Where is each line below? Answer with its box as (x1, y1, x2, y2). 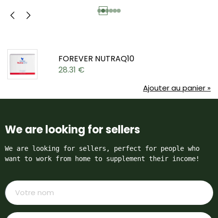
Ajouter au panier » (143, 82, 211, 93)
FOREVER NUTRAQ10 (58, 53, 134, 64)
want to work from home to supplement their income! (5, 154, 200, 163)
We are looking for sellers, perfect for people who (5, 144, 200, 152)
